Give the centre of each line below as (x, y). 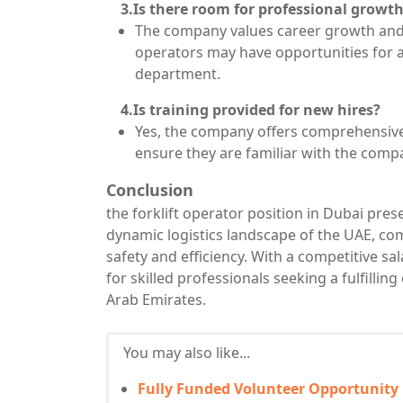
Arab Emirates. (156, 300)
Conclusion (150, 190)
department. (178, 74)
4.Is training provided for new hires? (243, 110)
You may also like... (187, 353)
